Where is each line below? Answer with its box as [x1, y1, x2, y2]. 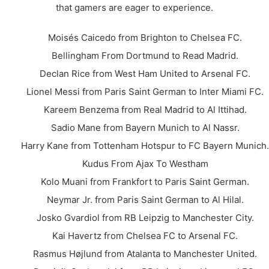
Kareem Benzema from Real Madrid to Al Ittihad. [43, 103, 247, 115]
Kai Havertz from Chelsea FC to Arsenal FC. [52, 229, 238, 241]
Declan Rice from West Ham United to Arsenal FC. [40, 67, 250, 79]
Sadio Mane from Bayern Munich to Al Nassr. [50, 121, 240, 133]
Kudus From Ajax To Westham [82, 157, 208, 169]
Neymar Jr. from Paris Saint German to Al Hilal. [46, 193, 244, 205]
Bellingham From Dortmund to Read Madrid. [52, 49, 238, 61]
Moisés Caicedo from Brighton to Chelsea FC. [48, 31, 242, 43]
